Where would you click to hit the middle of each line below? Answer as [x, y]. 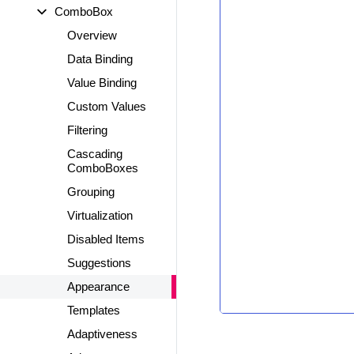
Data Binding [100, 59]
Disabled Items [106, 239]
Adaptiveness [102, 334]
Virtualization [100, 215]
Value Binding [102, 83]
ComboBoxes [103, 168]
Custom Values [107, 106]
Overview [92, 35]
